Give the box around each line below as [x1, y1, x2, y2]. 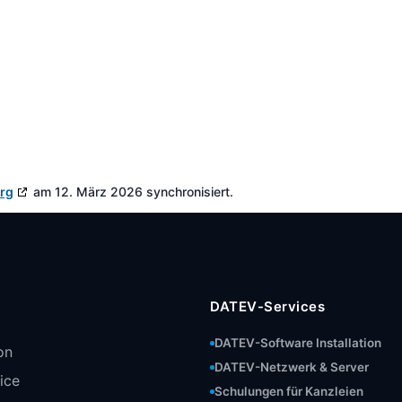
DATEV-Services [210, 298, 325, 315]
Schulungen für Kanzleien [214, 384, 363, 398]
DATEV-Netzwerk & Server [214, 360, 369, 374]
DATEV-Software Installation [214, 336, 381, 350]
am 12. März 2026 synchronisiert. [30, 184, 233, 199]
